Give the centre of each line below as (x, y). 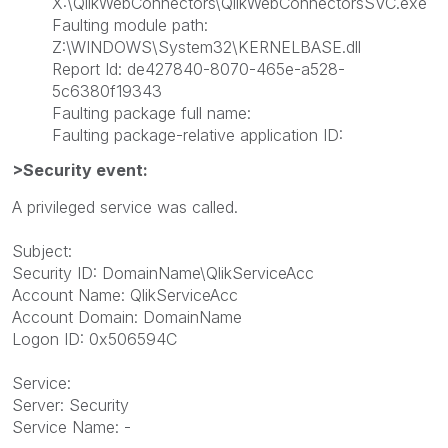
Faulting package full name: (151, 112)
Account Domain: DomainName (127, 317)
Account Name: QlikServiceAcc (125, 295)
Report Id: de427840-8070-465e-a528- (198, 68)
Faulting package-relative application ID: (197, 134)
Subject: (42, 251)
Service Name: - (71, 427)
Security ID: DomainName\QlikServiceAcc (163, 273)
